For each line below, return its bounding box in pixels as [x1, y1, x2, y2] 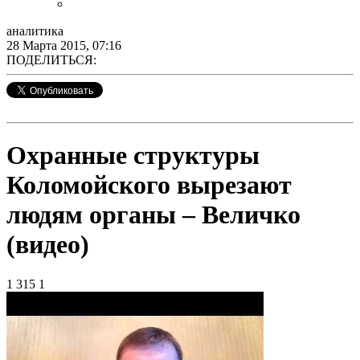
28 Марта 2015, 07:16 [6, 39, 121, 52]
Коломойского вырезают [6, 170, 292, 200]
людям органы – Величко [6, 200, 301, 230]
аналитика [6, 24, 63, 38]
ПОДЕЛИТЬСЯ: [6, 53, 96, 67]
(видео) [6, 230, 89, 260]
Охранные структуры [6, 141, 260, 170]
